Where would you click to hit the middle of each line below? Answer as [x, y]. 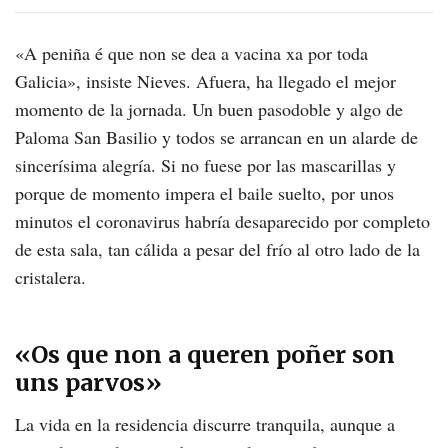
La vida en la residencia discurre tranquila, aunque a [205, 424]
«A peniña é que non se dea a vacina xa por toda [191, 52]
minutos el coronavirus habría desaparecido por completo [222, 220]
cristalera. [50, 276]
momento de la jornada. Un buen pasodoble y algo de [209, 108]
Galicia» [45, 80]
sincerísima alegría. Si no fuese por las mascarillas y [205, 164]
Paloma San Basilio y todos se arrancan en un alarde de [216, 136]
